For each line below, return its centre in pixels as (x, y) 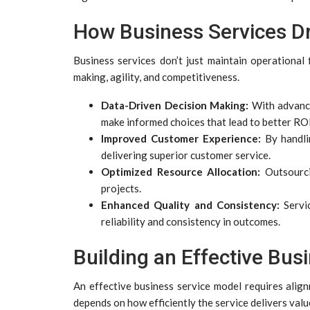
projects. (121, 188)
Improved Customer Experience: (181, 138)
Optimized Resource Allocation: (181, 171)
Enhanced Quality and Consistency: (190, 204)
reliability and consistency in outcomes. (191, 221)
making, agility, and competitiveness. (156, 76)
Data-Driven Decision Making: (175, 105)
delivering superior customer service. (186, 155)
